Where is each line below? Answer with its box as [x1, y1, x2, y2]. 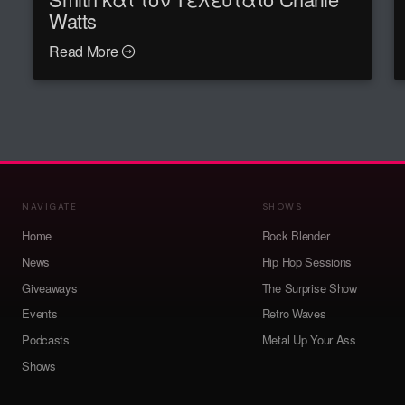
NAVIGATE [22, 200, 78, 212]
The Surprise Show [261, 278, 357, 297]
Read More [49, 41, 122, 62]
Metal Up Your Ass [261, 331, 356, 349]
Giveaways [22, 278, 78, 297]
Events [22, 305, 58, 323]
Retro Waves [261, 305, 326, 323]
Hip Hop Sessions [261, 252, 353, 270]
